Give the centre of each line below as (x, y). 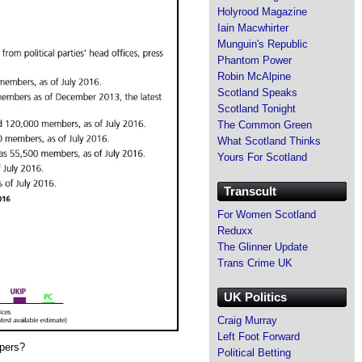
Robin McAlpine (254, 76)
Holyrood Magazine (262, 11)
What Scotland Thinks (269, 141)
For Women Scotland (267, 214)
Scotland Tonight (257, 108)
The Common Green (265, 124)
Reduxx (235, 230)
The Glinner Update (263, 246)
